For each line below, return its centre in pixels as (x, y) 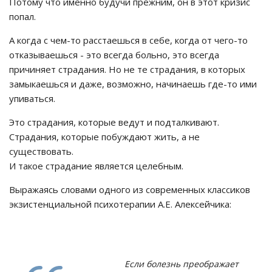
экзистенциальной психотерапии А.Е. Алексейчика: (120, 204)
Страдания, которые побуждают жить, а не (104, 137)
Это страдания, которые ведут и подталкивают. (114, 122)
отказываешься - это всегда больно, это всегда (114, 55)
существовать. (41, 151)
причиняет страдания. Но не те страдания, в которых (127, 69)
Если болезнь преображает (182, 264)
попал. (22, 16)
